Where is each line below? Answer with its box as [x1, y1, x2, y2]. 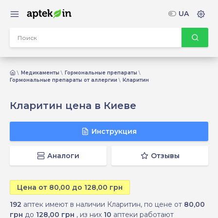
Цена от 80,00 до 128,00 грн [17, 183, 123, 192]
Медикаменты [21, 70, 59, 76]
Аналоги [47, 151, 79, 160]
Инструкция [91, 127, 137, 136]
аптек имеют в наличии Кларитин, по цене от [21, 200, 184, 209]
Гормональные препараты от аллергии [10, 77, 117, 83]
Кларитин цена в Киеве [10, 100, 136, 111]
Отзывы [150, 151, 180, 160]
